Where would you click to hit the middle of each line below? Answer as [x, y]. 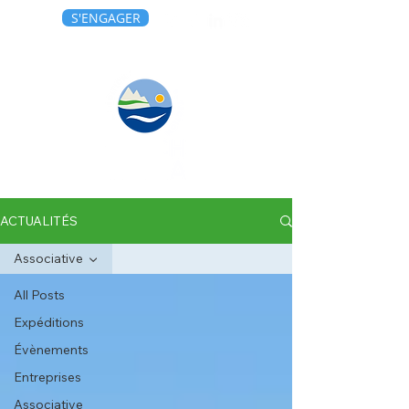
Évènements [51, 350]
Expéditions [49, 322]
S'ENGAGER [105, 18]
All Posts [39, 295]
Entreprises [47, 377]
